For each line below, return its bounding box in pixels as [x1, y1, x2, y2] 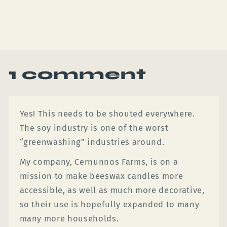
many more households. [19, 213, 119, 223]
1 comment [8, 64, 146, 83]
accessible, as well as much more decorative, [19, 185, 205, 195]
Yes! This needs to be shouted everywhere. [19, 108, 195, 119]
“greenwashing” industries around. [19, 137, 165, 147]
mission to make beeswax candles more [19, 171, 183, 181]
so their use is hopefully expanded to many [19, 199, 200, 209]
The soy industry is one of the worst [19, 123, 169, 133]
